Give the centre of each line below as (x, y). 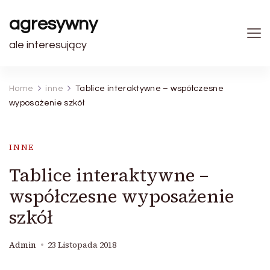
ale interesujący (48, 45)
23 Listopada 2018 (82, 245)
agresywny (53, 24)
